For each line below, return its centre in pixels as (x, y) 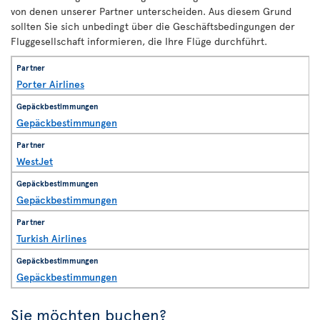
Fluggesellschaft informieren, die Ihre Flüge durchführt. (139, 41)
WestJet (35, 161)
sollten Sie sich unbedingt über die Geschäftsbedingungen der (153, 26)
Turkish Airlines (51, 238)
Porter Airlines (50, 84)
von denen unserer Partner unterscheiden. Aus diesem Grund (151, 11)
